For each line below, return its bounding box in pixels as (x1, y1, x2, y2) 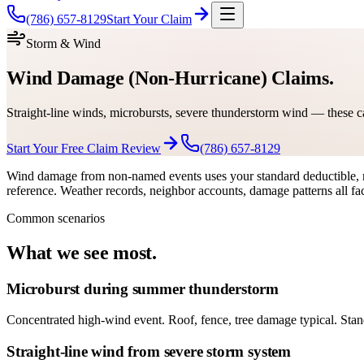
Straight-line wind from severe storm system (6, 343, 291, 361)
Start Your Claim (106, 12, 192, 26)
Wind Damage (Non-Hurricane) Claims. (6, 67, 334, 89)
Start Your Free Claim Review (6, 141, 161, 155)
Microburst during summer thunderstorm (6, 279, 279, 297)
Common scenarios (6, 210, 105, 225)
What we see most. (6, 241, 157, 263)
